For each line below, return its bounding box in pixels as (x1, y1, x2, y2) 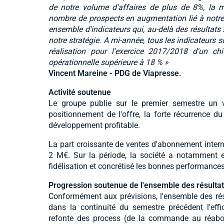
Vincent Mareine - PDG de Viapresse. (48, 68, 181, 78)
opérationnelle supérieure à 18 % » (48, 57, 168, 67)
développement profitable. (48, 120, 140, 130)
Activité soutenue (48, 87, 111, 97)
